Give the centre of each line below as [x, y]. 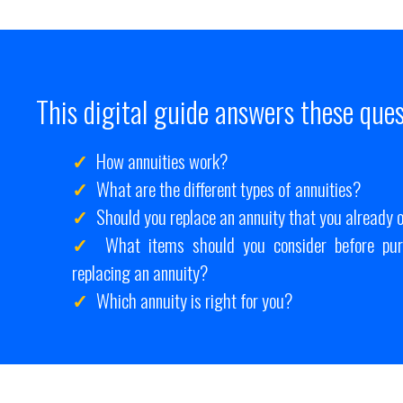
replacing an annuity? [140, 272]
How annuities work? [160, 160]
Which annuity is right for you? [193, 300]
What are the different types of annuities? [227, 188]
